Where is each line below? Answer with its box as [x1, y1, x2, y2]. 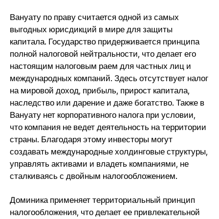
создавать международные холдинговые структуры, [10, 147, 208, 156]
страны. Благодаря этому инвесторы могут [10, 134, 173, 144]
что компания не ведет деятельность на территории [10, 122, 206, 132]
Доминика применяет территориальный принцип [10, 195, 195, 205]
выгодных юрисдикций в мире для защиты [10, 24, 173, 34]
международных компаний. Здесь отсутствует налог [10, 73, 208, 83]
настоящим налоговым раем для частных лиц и [10, 61, 191, 71]
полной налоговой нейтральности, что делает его [10, 49, 196, 59]
